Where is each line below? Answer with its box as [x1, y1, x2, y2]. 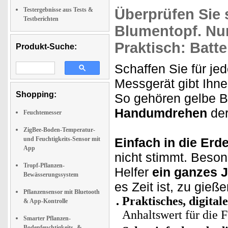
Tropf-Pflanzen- [23, 162, 65, 169]
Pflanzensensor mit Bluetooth [23, 188, 100, 195]
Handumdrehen [115, 106, 207, 120]
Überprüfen [115, 6, 194, 22]
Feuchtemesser [23, 109, 62, 116]
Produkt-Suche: [16, 42, 77, 51]
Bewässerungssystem [23, 171, 78, 178]
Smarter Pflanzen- [23, 215, 71, 222]
